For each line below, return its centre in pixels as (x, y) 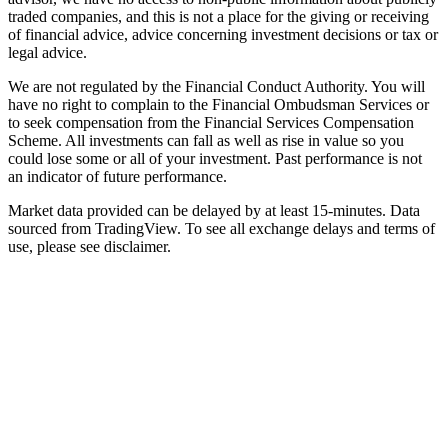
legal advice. (47, 53)
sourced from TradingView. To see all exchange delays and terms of (221, 229)
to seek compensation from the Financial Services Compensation (211, 123)
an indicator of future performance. (117, 177)
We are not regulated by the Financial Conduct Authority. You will (216, 87)
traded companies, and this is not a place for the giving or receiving (218, 17)
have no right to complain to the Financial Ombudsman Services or (218, 105)
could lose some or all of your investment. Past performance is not (215, 159)
